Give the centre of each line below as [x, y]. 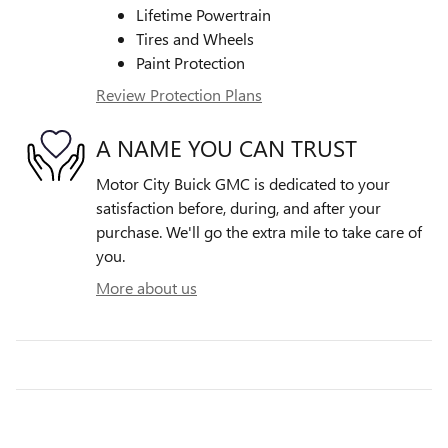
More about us [146, 288]
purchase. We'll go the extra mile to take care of [259, 232]
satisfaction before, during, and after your [238, 208]
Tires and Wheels [195, 39]
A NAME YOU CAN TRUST [226, 147]
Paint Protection [190, 63]
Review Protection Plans [179, 95]
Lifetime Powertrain [203, 15]
